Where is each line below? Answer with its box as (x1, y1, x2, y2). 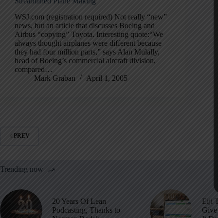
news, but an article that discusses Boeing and (15, 21, 155, 30)
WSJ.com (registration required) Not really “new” (15, 12, 167, 21)
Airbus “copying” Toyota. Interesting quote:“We (15, 30, 163, 38)
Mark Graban (34, 73, 75, 82)
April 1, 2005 (86, 73, 127, 82)
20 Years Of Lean (52, 197, 106, 206)
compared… (15, 65, 53, 73)
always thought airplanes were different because (15, 38, 162, 47)
